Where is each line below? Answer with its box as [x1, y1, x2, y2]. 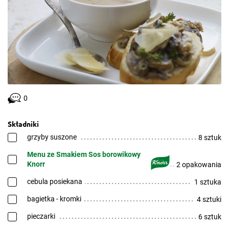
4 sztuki [197, 195, 221, 203]
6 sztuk [198, 213, 221, 221]
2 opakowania [176, 161, 221, 169]
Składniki [8, 119, 39, 128]
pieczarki [27, 212, 55, 220]
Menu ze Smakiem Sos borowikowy [27, 150, 141, 158]
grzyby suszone [27, 133, 77, 141]
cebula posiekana [27, 177, 82, 186]
